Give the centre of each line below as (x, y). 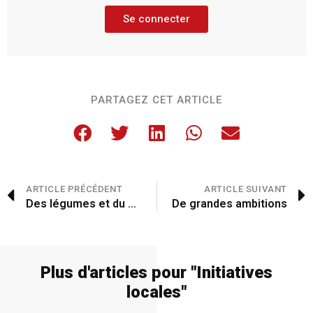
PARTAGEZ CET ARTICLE (156, 100)
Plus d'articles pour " (118, 273)
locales (154, 292)
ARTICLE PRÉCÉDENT (74, 189)
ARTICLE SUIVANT (246, 189)
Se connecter (156, 19)
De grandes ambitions (230, 204)
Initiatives (234, 273)
